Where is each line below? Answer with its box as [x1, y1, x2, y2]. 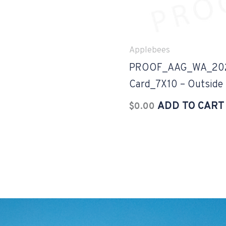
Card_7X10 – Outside [129, 78, 223, 91]
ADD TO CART [157, 100, 224, 113]
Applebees [129, 44, 170, 56]
